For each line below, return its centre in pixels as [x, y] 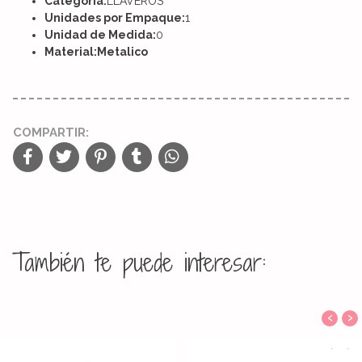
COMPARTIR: [51, 132]
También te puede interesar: [139, 262]
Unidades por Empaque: [115, 17]
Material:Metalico [96, 51]
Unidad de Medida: [100, 34]
